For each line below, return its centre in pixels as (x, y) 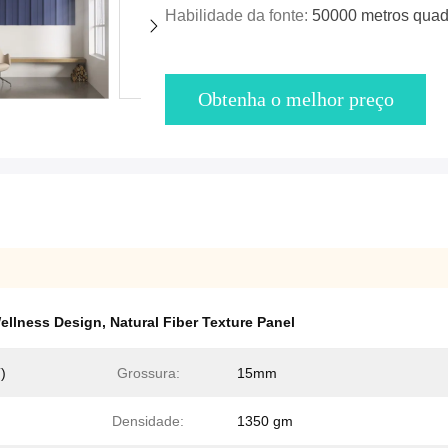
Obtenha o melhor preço (295, 99)
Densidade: (148, 421)
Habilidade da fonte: (238, 16)
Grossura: (148, 373)
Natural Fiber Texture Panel (202, 322)
